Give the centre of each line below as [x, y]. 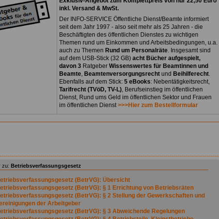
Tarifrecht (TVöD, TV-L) [90, 90]
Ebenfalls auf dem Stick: [92, 82]
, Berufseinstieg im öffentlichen [162, 90]
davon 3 [71, 66]
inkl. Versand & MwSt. [89, 9]
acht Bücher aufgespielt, [166, 58]
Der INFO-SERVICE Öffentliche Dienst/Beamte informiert [134, 19]
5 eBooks [137, 82]
